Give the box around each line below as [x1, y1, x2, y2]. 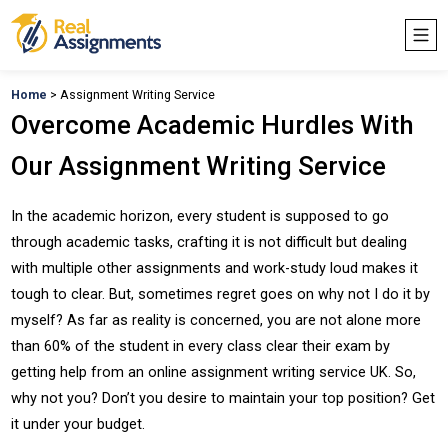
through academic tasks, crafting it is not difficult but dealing [11, 233, 408, 251]
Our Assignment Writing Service [11, 151, 387, 181]
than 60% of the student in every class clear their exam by [11, 337, 391, 355]
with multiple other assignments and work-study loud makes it [11, 259, 419, 277]
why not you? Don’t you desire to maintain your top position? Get [11, 389, 436, 407]
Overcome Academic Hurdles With [11, 110, 415, 140]
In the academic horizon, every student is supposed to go [11, 207, 390, 225]
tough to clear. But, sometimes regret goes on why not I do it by [11, 285, 431, 303]
